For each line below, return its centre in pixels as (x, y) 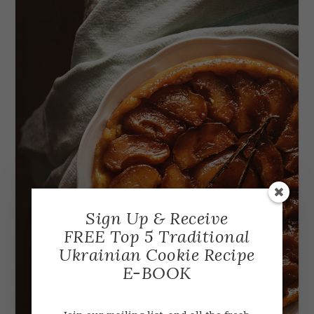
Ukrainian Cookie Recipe (157, 254)
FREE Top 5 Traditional (157, 236)
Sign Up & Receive (157, 218)
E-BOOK (157, 273)
